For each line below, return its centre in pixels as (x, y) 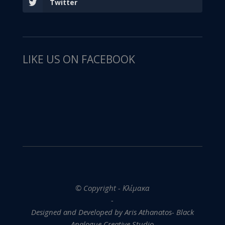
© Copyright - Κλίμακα (112, 188)
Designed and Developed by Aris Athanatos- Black (112, 212)
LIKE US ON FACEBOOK (79, 59)
